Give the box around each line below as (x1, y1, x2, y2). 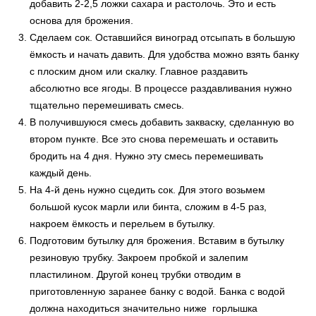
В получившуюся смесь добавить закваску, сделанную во (30, 116, 295, 128)
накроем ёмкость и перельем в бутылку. (30, 218, 216, 229)
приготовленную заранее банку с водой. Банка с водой (30, 286, 286, 297)
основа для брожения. (30, 15, 134, 26)
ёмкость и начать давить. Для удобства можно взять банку (30, 49, 300, 60)
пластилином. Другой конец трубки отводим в (30, 269, 241, 280)
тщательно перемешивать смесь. (30, 99, 185, 111)
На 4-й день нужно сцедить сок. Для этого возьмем (30, 184, 266, 195)
